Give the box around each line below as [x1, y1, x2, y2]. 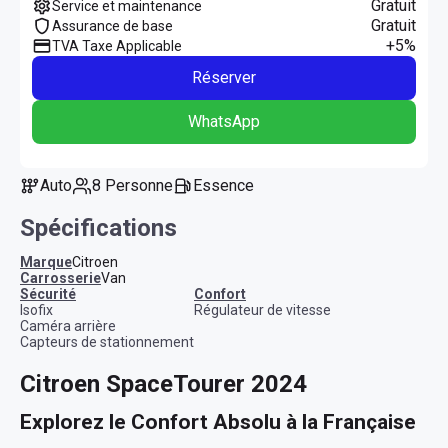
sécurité [29, 285, 76, 302]
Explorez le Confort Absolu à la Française [20, 409, 416, 434]
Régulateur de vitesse [194, 301, 331, 318]
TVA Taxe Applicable [52, 37, 182, 54]
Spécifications [20, 213, 177, 242]
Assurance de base [52, 17, 173, 34]
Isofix [20, 301, 53, 318]
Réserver [192, 67, 256, 87]
